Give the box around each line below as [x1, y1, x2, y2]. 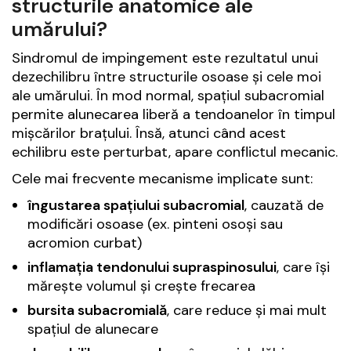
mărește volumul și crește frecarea [27, 277, 255, 296]
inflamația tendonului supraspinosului [27, 258, 277, 277]
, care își [277, 258, 330, 277]
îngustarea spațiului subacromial [27, 196, 244, 215]
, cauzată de [244, 196, 324, 215]
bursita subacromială [27, 301, 167, 320]
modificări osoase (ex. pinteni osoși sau [27, 215, 283, 234]
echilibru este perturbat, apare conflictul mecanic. [12, 143, 338, 162]
